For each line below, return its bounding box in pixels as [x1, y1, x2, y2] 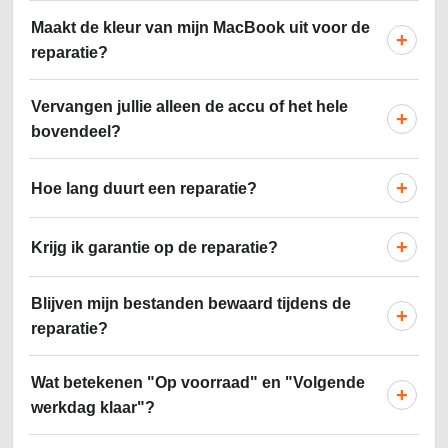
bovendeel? [31, 123, 121, 141]
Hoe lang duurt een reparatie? [31, 179, 257, 197]
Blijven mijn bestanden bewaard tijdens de [31, 295, 351, 313]
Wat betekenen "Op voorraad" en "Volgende [31, 374, 365, 392]
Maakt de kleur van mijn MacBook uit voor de [31, 19, 370, 37]
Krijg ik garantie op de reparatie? [31, 238, 278, 256]
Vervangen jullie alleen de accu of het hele [31, 98, 348, 116]
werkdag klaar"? [31, 399, 155, 417]
